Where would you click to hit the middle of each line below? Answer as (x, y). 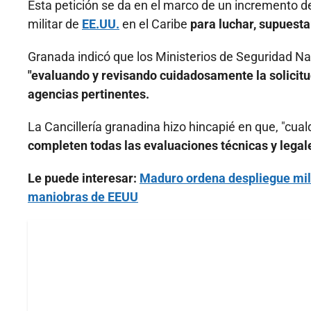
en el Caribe (155, 24)
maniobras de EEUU (83, 197)
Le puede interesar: (84, 178)
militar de (55, 24)
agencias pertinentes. (89, 94)
